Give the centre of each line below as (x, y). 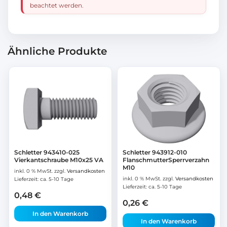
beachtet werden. (57, 5)
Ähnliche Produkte (57, 51)
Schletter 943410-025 (47, 153)
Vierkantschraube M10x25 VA (59, 160)
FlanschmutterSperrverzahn (166, 160)
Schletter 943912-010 (155, 153)
